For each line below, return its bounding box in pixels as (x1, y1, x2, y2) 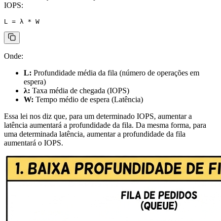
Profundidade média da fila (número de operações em (32, 68, 199, 77)
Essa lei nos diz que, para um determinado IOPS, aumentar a (4, 111, 192, 120)
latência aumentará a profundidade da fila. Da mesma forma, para (4, 120, 206, 129)
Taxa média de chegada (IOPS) (30, 86, 129, 95)
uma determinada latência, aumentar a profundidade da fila (4, 129, 185, 138)
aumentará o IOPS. (4, 138, 63, 147)
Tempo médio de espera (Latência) (34, 95, 143, 104)
